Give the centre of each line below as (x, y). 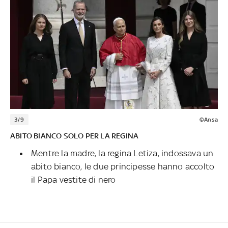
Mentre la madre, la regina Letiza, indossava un (122, 153)
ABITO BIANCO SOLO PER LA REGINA (75, 135)
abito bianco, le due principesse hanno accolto (123, 166)
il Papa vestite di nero (74, 179)
